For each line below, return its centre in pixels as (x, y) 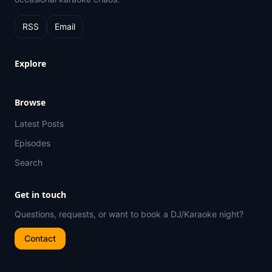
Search (29, 162)
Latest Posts (39, 124)
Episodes (32, 143)
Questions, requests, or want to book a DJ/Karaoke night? (129, 214)
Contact (40, 238)
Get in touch (40, 195)
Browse (30, 102)
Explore (30, 63)
